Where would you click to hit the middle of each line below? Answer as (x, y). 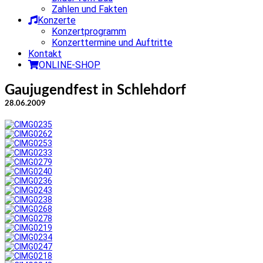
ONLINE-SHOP (70, 65)
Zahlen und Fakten (90, 9)
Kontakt (45, 53)
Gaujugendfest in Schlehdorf (95, 90)
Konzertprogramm (89, 31)
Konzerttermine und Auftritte (112, 42)
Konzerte (57, 20)
